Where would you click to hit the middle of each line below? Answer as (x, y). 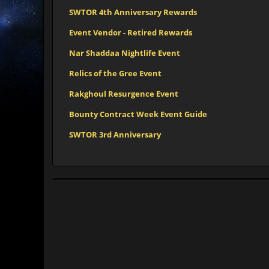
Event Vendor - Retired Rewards (131, 32)
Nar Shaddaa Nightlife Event (125, 53)
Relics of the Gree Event (115, 73)
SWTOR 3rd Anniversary (115, 134)
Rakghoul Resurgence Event (124, 94)
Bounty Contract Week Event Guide (138, 114)
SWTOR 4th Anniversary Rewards (133, 12)
